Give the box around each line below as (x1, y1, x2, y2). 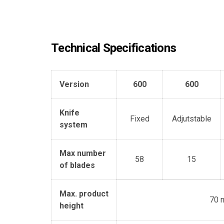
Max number (59, 148, 106, 158)
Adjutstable (171, 114, 211, 123)
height (59, 201, 83, 210)
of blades (59, 160, 95, 170)
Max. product (59, 189, 108, 198)
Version (59, 79, 89, 89)
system (59, 120, 87, 129)
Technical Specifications (51, 41, 176, 55)
